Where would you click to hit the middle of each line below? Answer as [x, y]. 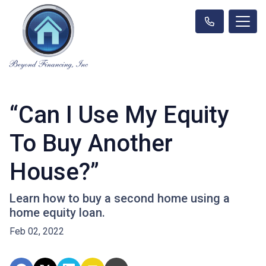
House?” [54, 172]
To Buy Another [91, 143]
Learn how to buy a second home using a [120, 198]
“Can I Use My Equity [119, 115]
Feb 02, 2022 [37, 231]
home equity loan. [57, 212]
